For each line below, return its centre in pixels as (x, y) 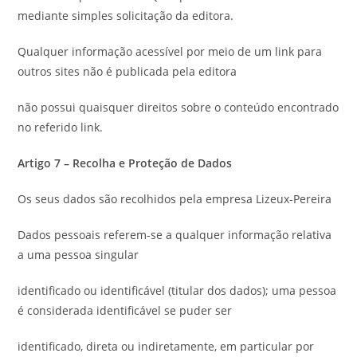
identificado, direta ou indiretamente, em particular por (166, 346)
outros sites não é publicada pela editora (127, 71)
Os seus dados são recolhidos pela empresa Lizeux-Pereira (175, 199)
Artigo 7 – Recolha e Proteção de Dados (125, 163)
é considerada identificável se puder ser (125, 310)
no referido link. (61, 127)
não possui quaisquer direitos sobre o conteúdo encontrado (178, 107)
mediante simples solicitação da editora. (126, 16)
